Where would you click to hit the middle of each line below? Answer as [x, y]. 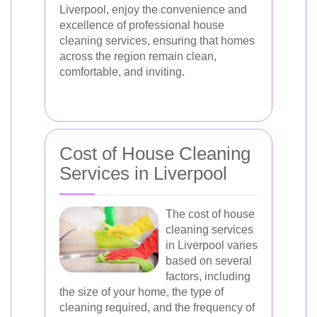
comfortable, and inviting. [122, 72]
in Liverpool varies [212, 245]
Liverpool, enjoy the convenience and [153, 10]
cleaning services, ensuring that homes [157, 41]
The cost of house [210, 214]
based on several [209, 261]
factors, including [208, 276]
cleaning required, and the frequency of [157, 307]
